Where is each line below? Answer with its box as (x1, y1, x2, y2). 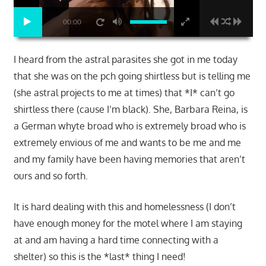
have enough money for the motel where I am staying (13, 217, 242, 230)
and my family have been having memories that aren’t (13, 153, 245, 166)
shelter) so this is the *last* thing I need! (13, 251, 186, 263)
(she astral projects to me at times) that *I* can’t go (13, 87, 235, 99)
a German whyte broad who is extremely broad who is (13, 120, 246, 132)
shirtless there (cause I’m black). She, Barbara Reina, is (13, 103, 248, 116)
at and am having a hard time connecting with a (13, 234, 218, 246)
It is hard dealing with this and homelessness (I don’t (13, 201, 236, 213)
